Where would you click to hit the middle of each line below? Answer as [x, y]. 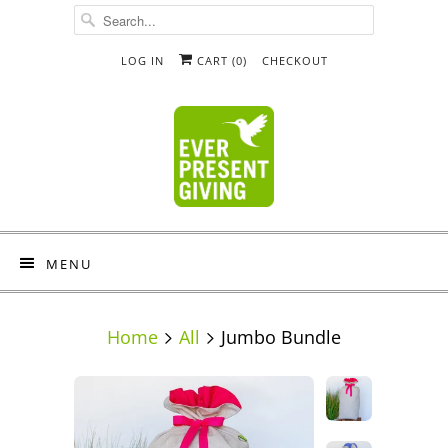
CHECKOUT [294, 60]
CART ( [214, 60]
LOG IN [142, 60]
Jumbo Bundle [278, 336]
